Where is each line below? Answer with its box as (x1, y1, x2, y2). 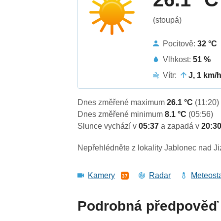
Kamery (88, 171, 115, 180)
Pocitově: (163, 39, 198, 48)
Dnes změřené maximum (77, 98, 167, 107)
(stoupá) (153, 15, 182, 24)
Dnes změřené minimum (77, 110, 165, 119)
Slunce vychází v (77, 122, 139, 131)
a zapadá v (161, 122, 202, 131)
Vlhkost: (163, 55, 193, 64)
